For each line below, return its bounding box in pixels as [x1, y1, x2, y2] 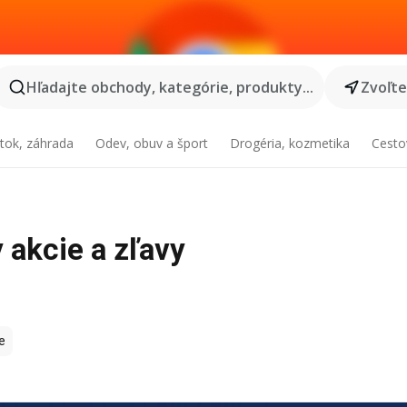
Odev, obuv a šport [95, 134, 209, 152]
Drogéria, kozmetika [229, 134, 350, 152]
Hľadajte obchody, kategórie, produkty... [25, 77, 313, 97]
